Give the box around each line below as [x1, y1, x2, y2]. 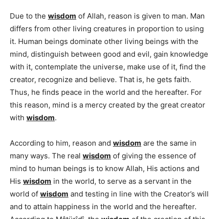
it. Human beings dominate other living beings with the [10, 36, 198, 46]
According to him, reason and [10, 138, 113, 148]
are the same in [141, 138, 197, 148]
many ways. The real [10, 151, 83, 160]
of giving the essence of [111, 151, 196, 160]
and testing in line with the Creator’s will [68, 189, 209, 198]
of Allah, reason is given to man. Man [76, 11, 205, 21]
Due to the [10, 11, 48, 21]
